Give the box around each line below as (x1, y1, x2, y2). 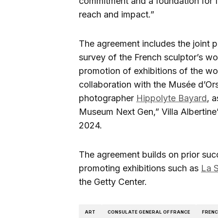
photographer (79, 93, 136, 104)
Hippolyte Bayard (136, 93, 207, 104)
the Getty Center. (79, 177, 147, 187)
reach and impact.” (79, 9, 154, 20)
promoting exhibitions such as (79, 163, 201, 174)
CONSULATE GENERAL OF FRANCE (107, 209, 191, 215)
